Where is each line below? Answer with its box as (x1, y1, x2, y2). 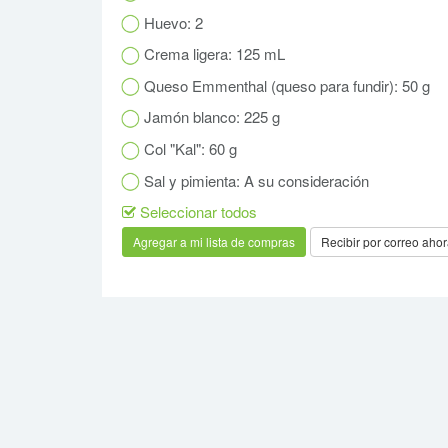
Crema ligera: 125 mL (140, 43, 285, 65)
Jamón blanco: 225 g (140, 106, 280, 128)
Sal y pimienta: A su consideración (140, 169, 369, 191)
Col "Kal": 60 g (140, 137, 237, 159)
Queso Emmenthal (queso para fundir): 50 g (140, 74, 430, 96)
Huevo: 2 (140, 11, 203, 33)
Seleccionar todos (136, 201, 257, 223)
